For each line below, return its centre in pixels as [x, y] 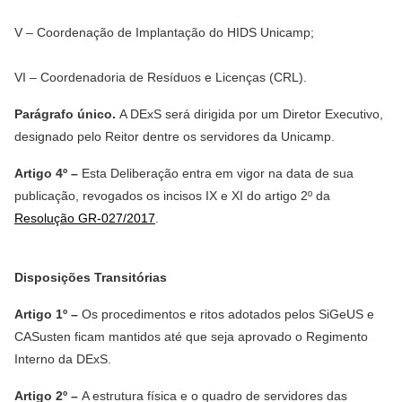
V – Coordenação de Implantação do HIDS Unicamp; [164, 32]
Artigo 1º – [48, 314]
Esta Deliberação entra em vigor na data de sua [218, 173]
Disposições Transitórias [91, 277]
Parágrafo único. [67, 114]
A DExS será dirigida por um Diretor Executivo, [251, 114]
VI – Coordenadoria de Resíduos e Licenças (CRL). [161, 77]
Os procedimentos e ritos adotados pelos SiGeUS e [228, 314]
